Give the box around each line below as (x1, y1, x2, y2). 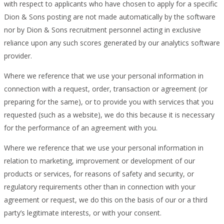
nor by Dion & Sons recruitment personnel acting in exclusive (4, 24, 201, 34)
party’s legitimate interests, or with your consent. (4, 207, 161, 217)
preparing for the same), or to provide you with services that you (4, 96, 213, 106)
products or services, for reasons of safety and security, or (4, 168, 194, 178)
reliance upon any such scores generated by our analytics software (4, 37, 220, 47)
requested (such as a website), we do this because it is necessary (4, 109, 214, 119)
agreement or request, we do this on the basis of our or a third (4, 194, 207, 204)
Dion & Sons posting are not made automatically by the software (4, 11, 215, 21)
